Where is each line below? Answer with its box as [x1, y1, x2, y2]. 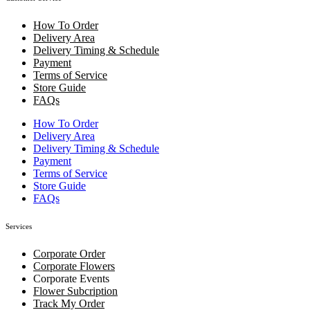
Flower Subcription [33, 285, 118, 298]
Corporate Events [33, 273, 109, 285]
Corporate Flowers [33, 260, 115, 273]
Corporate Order [33, 248, 105, 260]
